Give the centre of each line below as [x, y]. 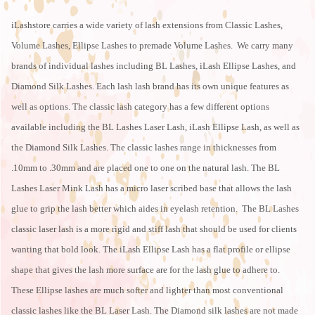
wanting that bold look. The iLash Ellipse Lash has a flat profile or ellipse [151, 250]
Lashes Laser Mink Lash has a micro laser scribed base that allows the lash [152, 188]
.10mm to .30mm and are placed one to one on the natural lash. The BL [146, 168]
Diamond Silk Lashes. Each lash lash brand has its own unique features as [150, 86]
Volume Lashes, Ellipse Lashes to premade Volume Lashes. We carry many [152, 46]
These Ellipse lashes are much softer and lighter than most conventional [147, 290]
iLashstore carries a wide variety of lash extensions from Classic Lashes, [147, 25]
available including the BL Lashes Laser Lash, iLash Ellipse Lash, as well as [155, 127]
